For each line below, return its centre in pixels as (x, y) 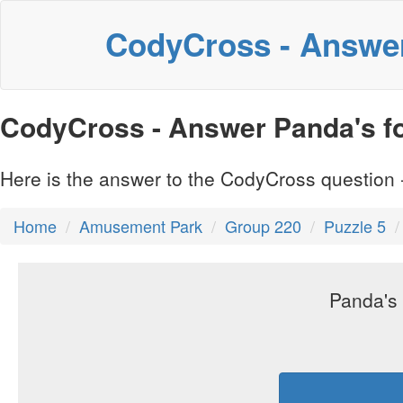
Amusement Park (141, 226)
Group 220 (263, 226)
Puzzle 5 (355, 226)
